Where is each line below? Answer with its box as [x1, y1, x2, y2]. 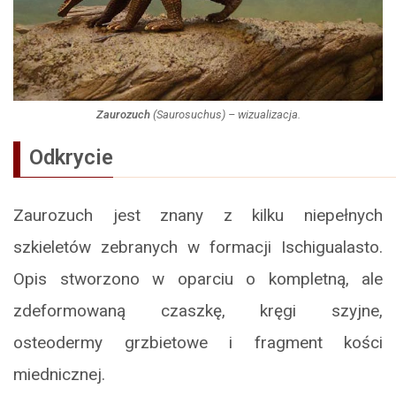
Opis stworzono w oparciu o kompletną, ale [13, 268, 383, 289]
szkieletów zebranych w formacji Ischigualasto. [13, 236, 383, 257]
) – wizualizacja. [221, 107, 301, 121]
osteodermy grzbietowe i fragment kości [13, 331, 383, 353]
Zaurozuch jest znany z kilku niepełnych [13, 204, 383, 225]
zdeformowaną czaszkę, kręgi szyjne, [13, 300, 383, 321]
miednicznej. [13, 363, 105, 385]
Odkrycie [29, 144, 113, 170]
